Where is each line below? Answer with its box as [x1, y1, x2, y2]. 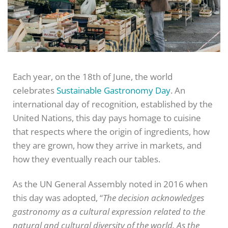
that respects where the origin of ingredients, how [13, 126, 210, 138]
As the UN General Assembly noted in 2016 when [13, 178, 208, 190]
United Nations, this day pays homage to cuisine [13, 112, 201, 124]
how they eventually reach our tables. [13, 153, 162, 165]
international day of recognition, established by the [13, 98, 213, 110]
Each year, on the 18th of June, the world [13, 71, 173, 83]
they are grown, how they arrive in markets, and [13, 139, 202, 152]
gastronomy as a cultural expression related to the [13, 206, 205, 218]
